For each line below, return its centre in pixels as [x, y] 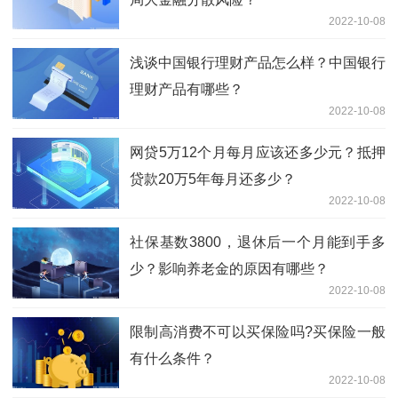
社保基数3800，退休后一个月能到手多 [258, 243]
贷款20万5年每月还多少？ [213, 179]
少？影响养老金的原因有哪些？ [229, 269]
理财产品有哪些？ [187, 90]
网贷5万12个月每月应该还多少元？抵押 [258, 153]
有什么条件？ [172, 359]
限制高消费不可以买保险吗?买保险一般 [258, 332]
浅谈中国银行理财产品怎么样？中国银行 [258, 63]
